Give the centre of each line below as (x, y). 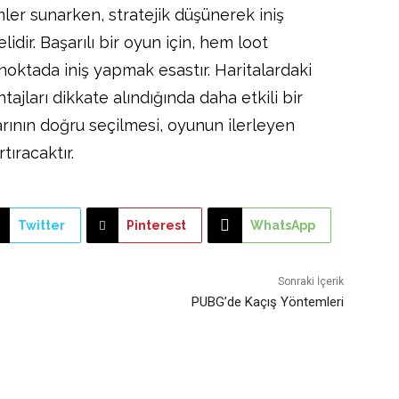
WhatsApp (282, 225)
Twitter (41, 225)
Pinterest (156, 225)
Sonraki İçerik (310, 281)
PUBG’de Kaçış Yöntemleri (267, 301)
